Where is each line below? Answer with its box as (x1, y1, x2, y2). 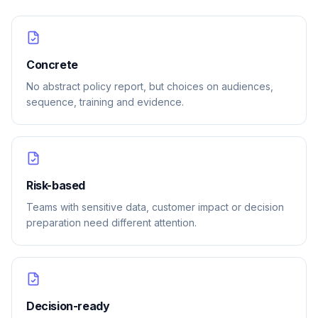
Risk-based (26, 178, 85, 192)
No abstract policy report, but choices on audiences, (26, 80, 273, 92)
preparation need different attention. (26, 216, 197, 229)
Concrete (26, 57, 78, 72)
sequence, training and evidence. (26, 96, 184, 108)
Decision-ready (26, 299, 110, 313)
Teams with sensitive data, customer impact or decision (26, 201, 284, 213)
